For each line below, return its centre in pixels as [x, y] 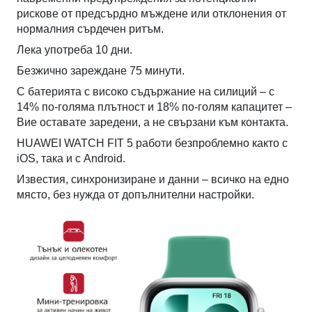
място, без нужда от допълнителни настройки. [136, 195]
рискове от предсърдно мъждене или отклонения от [152, 14]
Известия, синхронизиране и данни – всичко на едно [153, 180]
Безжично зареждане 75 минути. [101, 71]
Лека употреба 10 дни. [75, 50]
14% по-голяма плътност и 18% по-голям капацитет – [155, 107]
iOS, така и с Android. [71, 159]
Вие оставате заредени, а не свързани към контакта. [153, 123]
